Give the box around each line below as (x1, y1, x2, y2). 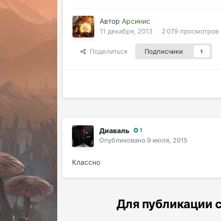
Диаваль (99, 126, 130, 135)
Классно (72, 157, 104, 166)
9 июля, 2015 (147, 136, 187, 144)
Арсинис (121, 16, 150, 25)
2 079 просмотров (161, 27, 219, 35)
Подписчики (144, 47, 183, 55)
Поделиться (85, 47, 127, 55)
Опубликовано (99, 136, 147, 144)
